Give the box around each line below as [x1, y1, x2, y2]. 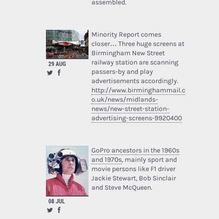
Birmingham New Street [91, 48, 165, 57]
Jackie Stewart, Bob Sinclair [91, 174, 176, 182]
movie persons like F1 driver [91, 164, 175, 173]
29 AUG [48, 59, 66, 67]
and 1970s [91, 155, 122, 164]
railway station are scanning [91, 58, 178, 66]
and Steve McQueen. [91, 183, 153, 192]
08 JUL [48, 197, 65, 205]
